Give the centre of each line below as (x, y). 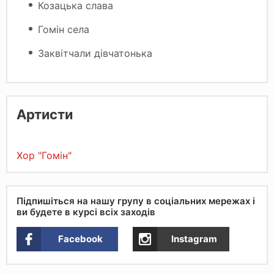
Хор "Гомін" (44, 155)
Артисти (45, 114)
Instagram (194, 239)
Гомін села (64, 29)
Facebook (80, 239)
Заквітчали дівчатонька (95, 53)
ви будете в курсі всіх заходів (86, 212)
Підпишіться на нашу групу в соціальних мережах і (136, 201)
